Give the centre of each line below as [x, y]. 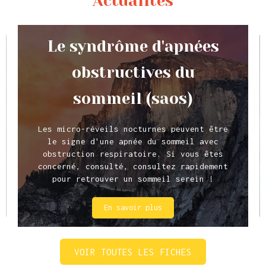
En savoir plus [133, 208]
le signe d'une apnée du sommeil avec [133, 142]
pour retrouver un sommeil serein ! [133, 179]
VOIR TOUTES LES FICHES [133, 251]
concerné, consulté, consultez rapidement [133, 167]
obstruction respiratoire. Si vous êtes [133, 154]
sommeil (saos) [133, 99]
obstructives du [133, 73]
